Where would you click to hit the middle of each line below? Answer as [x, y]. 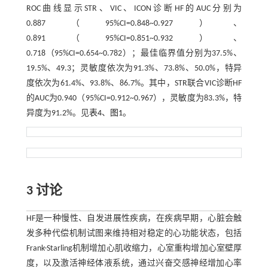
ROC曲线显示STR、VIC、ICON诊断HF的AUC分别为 [134, 8]
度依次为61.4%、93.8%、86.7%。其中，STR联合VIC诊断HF [134, 83]
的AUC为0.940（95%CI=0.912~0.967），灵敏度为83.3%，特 [134, 98]
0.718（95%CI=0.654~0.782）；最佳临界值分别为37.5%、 [134, 53]
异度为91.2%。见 [57, 113]
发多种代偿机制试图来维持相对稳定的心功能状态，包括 [134, 233]
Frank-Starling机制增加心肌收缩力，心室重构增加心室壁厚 [134, 248]
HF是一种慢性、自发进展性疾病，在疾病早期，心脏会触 [134, 218]
